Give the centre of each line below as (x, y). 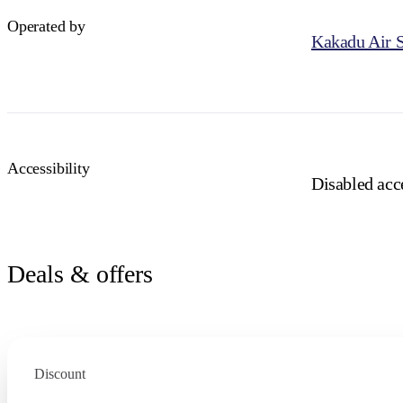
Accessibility (49, 168)
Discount (60, 373)
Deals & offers (80, 273)
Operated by (47, 26)
